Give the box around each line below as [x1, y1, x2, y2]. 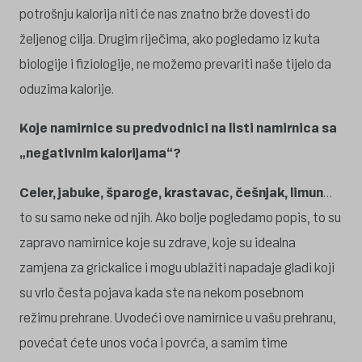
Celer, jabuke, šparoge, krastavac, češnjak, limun [19, 183, 323, 201]
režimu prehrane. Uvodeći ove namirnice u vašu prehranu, [19, 309, 336, 326]
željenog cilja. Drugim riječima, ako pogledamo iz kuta [19, 30, 320, 48]
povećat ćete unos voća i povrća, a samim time [19, 334, 288, 351]
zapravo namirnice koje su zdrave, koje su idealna [19, 234, 296, 251]
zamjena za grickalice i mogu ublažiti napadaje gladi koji [19, 259, 335, 276]
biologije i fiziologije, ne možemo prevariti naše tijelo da [19, 55, 331, 73]
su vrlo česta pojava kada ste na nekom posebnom [19, 284, 304, 301]
